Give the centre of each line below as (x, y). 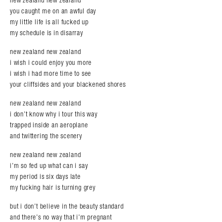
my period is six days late (45, 176)
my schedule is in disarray (47, 32)
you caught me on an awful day (53, 11)
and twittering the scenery (46, 136)
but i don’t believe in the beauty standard (67, 206)
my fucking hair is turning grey (53, 187)
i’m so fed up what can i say (49, 165)
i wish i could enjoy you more (51, 62)
